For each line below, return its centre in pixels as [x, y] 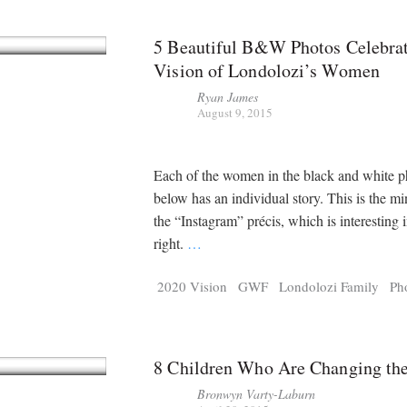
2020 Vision [193, 286]
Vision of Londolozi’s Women [267, 70]
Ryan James [228, 96]
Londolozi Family [329, 286]
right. [171, 243]
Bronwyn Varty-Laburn [257, 393]
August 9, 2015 [235, 112]
